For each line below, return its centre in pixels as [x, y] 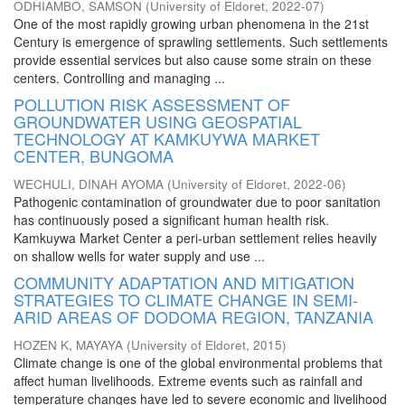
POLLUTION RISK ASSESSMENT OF [152, 104]
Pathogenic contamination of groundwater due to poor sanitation [197, 202]
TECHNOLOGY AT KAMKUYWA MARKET [167, 138]
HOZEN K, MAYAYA [68, 345]
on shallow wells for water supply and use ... [139, 256]
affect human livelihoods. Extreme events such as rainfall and [188, 381]
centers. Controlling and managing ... [119, 78]
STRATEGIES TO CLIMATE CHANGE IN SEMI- [186, 299]
